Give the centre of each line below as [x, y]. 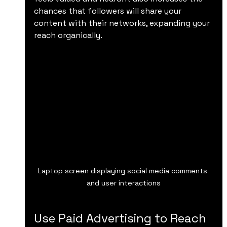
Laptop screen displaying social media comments [123, 171]
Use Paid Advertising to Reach [121, 218]
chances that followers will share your [108, 11]
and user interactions [123, 183]
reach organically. [68, 35]
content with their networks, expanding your [123, 23]
